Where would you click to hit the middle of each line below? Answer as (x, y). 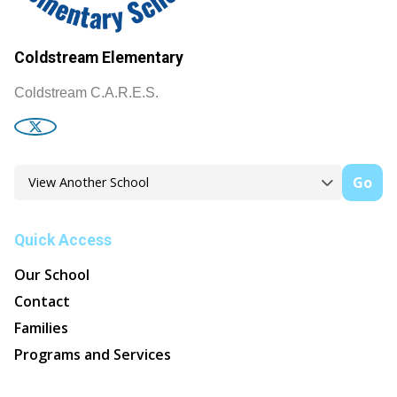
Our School (52, 274)
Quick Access (63, 240)
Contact (42, 301)
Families (41, 327)
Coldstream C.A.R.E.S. (86, 92)
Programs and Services (93, 354)
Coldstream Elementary (99, 57)
